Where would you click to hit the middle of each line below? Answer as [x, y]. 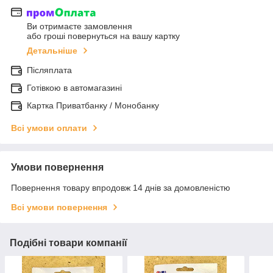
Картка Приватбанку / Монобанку [93, 106]
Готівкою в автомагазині [74, 88]
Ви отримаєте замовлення [80, 27]
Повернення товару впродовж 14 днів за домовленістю [121, 188]
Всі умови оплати [49, 128]
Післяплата [49, 70]
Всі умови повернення [59, 207]
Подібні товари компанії [69, 243]
